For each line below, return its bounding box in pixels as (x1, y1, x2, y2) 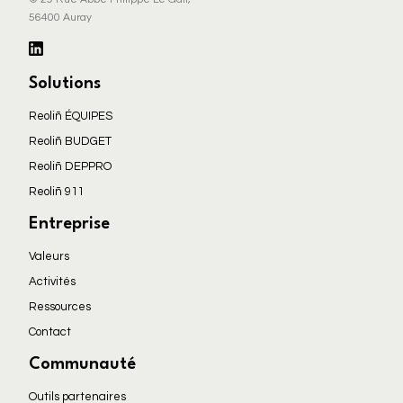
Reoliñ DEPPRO (29, 160, 112, 173)
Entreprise (29, 216, 110, 232)
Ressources (29, 300, 91, 313)
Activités (29, 275, 76, 288)
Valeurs (29, 250, 69, 263)
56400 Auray (29, 12, 92, 23)
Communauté (29, 356, 136, 372)
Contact (29, 326, 71, 338)
